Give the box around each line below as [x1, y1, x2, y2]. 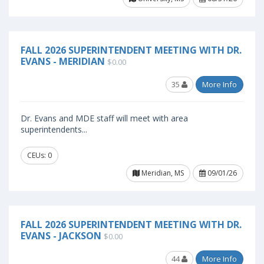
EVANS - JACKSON [21, 229, 101, 242]
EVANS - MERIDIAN [21, 55, 105, 68]
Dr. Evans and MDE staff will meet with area [21, 113, 188, 124]
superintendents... [21, 124, 87, 135]
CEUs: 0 [27, 150, 52, 160]
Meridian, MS [140, 168, 184, 178]
